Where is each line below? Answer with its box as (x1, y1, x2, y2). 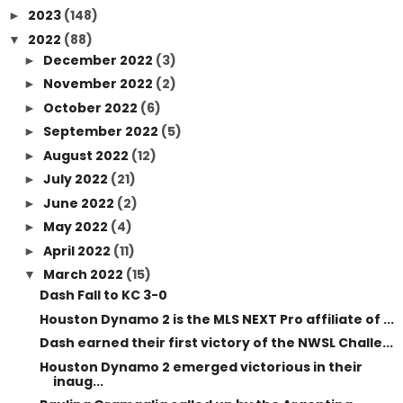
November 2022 (42, 75, 156, 93)
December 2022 (42, 50, 156, 69)
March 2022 (42, 265, 126, 283)
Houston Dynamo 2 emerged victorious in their (39, 357, 363, 376)
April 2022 (42, 241, 113, 260)
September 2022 (42, 122, 161, 140)
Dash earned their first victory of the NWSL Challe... (39, 334, 393, 352)
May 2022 (42, 218, 111, 236)
